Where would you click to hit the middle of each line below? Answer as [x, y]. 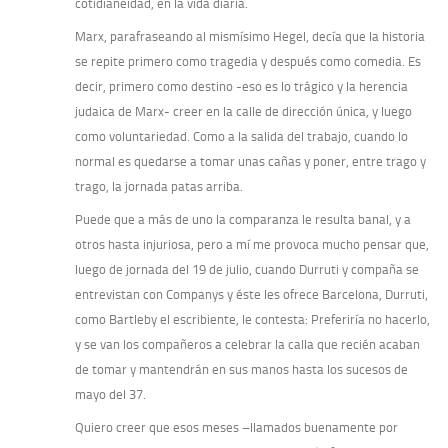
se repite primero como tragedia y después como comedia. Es [248, 62]
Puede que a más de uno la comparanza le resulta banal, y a [243, 220]
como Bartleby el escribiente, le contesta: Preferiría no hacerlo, [252, 320]
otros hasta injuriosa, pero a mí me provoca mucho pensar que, [252, 245]
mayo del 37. [110, 395]
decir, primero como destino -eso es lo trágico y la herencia [241, 87]
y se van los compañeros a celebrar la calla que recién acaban [247, 345]
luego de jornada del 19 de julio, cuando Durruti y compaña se [247, 270]
